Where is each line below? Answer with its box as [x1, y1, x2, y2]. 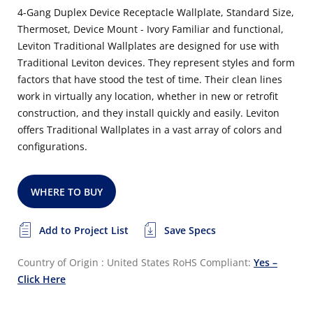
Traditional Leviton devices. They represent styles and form [17, 56, 295, 69]
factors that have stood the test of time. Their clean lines [17, 73, 282, 86]
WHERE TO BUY [31, 185, 103, 198]
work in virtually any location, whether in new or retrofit [17, 89, 278, 103]
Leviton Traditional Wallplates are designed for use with [17, 39, 279, 52]
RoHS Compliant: [173, 256, 254, 269]
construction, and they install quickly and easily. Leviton [17, 106, 279, 119]
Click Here [17, 272, 66, 286]
